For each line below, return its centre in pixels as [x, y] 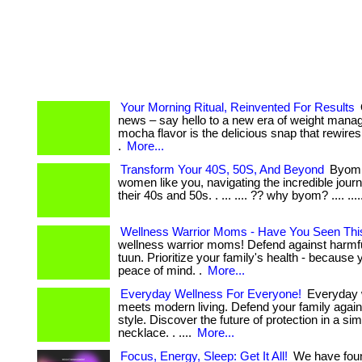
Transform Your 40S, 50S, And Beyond [222, 170]
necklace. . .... [156, 333]
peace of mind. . [162, 271]
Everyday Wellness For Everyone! [211, 294]
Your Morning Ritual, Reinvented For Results [238, 107]
